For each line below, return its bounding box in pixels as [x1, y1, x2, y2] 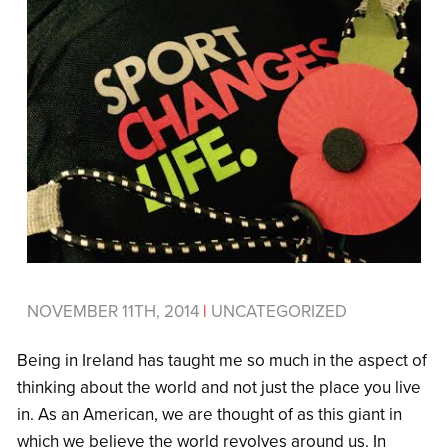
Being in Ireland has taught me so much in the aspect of [17, 350, 427, 372]
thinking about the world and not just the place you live [17, 377, 421, 399]
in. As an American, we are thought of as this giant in [17, 404, 402, 426]
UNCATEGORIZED [207, 301, 347, 323]
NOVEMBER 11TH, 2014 [27, 301, 203, 323]
